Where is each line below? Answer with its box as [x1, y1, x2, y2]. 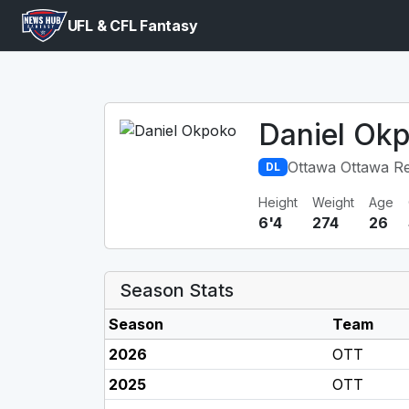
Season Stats [120, 279, 234, 301]
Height [258, 194, 298, 210]
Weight [312, 194, 354, 210]
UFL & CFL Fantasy [67, 16, 198, 35]
